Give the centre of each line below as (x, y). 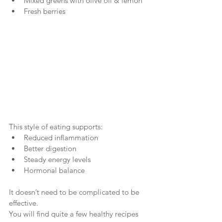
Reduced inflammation (61, 138)
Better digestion (50, 149)
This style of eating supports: (56, 127)
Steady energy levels (57, 160)
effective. (24, 203)
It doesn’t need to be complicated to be (75, 192)
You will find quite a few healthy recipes (75, 214)
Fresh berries (45, 11)
